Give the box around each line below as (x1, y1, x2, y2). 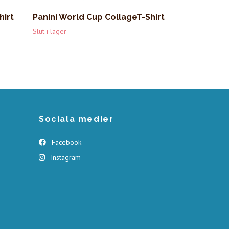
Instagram (49, 152, 81, 162)
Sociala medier (39, 113, 114, 124)
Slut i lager (33, 26, 66, 36)
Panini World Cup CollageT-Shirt (33, 12, 165, 22)
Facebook (50, 137, 81, 147)
